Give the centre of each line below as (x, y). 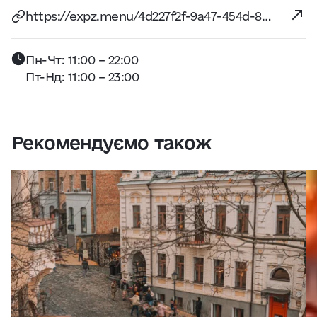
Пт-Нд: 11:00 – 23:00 (82, 77)
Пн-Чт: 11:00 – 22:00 (82, 60)
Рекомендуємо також (111, 143)
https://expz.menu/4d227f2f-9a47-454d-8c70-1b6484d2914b (266, 16)
